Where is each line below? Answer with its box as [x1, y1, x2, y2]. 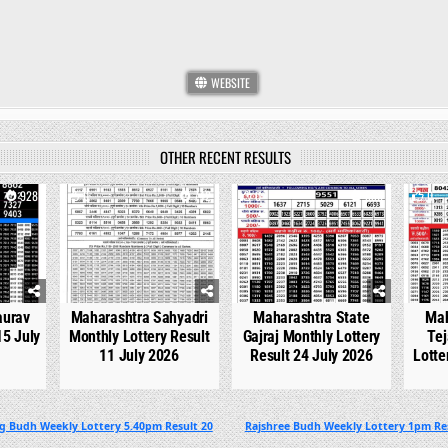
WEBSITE [207, 74, 250, 92]
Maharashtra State [253, 308, 370, 327]
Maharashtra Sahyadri [70, 308, 208, 327]
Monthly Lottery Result [68, 327, 210, 346]
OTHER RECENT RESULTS [159, 146, 291, 169]
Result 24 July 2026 [250, 346, 373, 365]
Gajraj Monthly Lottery [242, 327, 381, 346]
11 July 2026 [99, 346, 179, 365]
